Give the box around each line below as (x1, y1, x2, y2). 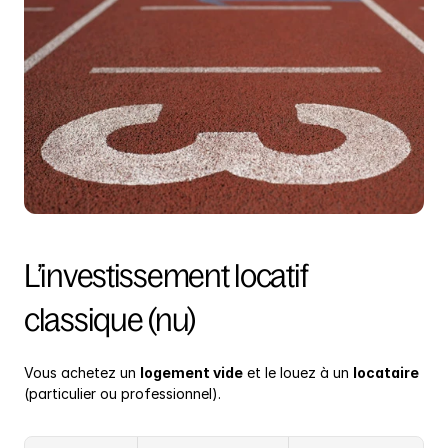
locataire (353, 364, 419, 382)
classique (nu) (24, 302, 196, 339)
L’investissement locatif (24, 258, 308, 295)
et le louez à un (243, 364, 353, 382)
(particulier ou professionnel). (24, 385, 221, 403)
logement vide (140, 364, 243, 382)
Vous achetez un (24, 364, 140, 382)
